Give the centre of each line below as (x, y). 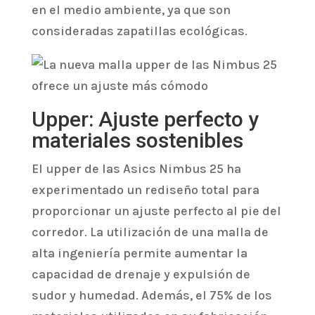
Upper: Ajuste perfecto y (145, 119)
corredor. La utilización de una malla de (150, 232)
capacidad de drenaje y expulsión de (141, 274)
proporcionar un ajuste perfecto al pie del (156, 211)
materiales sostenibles (137, 140)
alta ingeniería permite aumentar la (139, 253)
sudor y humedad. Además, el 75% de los (152, 295)
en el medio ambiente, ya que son (131, 9)
